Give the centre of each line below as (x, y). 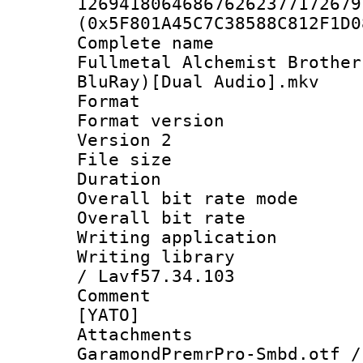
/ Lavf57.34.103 (156, 276)
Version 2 (124, 140)
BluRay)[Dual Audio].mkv (198, 81)
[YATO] (109, 315)
